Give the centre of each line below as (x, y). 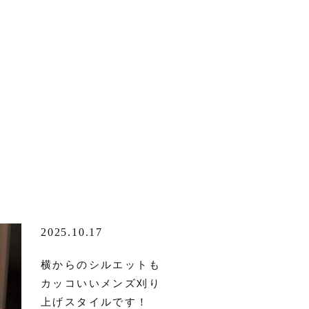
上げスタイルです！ (95, 302)
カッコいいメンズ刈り (101, 283)
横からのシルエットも (101, 265)
